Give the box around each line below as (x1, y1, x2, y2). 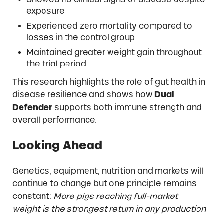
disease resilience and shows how (12, 90, 154, 99)
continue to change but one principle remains (12, 178, 197, 188)
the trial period (26, 59, 87, 68)
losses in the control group (26, 32, 135, 42)
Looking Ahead (12, 138, 102, 152)
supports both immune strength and (52, 103, 202, 112)
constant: (12, 191, 53, 200)
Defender (12, 103, 52, 112)
